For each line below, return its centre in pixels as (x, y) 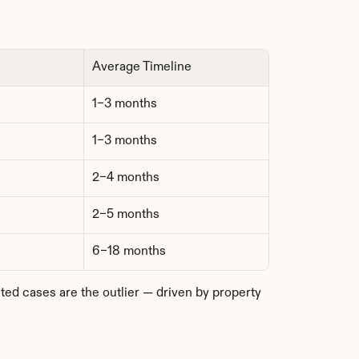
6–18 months (129, 252)
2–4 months (126, 178)
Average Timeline (142, 67)
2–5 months (126, 215)
